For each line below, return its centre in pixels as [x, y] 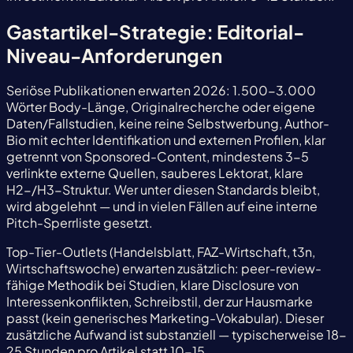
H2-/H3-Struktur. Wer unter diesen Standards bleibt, [163, 190]
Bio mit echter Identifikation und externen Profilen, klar [166, 140]
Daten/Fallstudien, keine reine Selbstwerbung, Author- [168, 124]
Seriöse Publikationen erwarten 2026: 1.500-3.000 [161, 91]
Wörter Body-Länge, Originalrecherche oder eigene [161, 107]
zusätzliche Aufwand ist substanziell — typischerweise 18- [176, 335]
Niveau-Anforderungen [114, 55]
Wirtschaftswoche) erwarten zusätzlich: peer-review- [164, 269]
